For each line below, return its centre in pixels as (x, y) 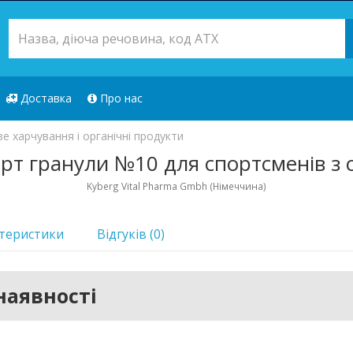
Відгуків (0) (131, 234)
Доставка (45, 98)
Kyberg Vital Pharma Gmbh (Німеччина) (176, 186)
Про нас (120, 98)
